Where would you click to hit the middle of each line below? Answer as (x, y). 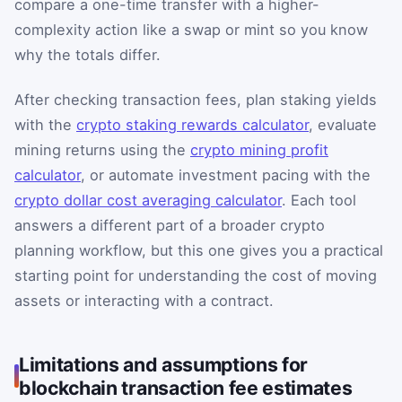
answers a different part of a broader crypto (170, 225)
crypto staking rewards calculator (192, 124)
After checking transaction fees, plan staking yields (196, 99)
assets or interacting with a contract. (144, 300)
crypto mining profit (259, 149)
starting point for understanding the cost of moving (196, 275)
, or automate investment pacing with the (226, 175)
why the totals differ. (87, 55)
